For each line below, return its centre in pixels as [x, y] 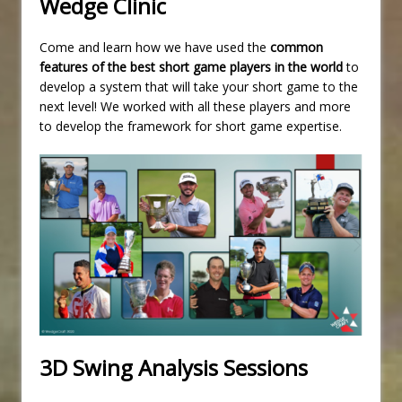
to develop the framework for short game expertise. [191, 127]
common [297, 48]
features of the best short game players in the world [191, 67]
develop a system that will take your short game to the [199, 87]
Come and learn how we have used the [155, 48]
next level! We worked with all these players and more [195, 107]
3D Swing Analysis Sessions [174, 367]
